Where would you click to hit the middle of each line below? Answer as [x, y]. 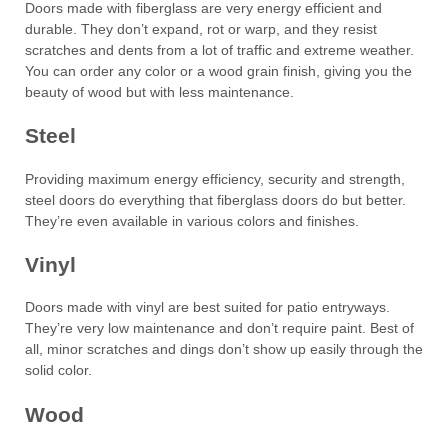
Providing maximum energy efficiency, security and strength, [215, 178]
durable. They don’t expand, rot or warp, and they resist [201, 28]
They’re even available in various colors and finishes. [192, 220]
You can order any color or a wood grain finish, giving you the [218, 70]
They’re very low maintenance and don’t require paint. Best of [219, 328]
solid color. [58, 370]
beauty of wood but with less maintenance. [159, 91]
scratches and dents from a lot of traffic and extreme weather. [219, 49]
